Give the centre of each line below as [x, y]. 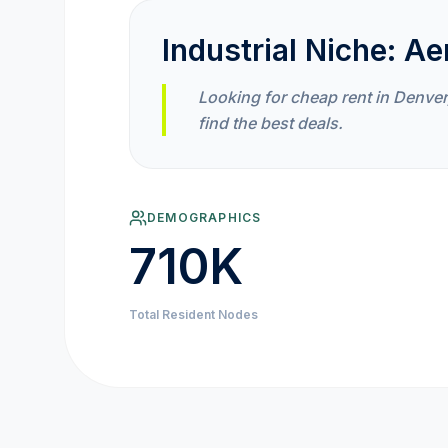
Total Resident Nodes [193, 314]
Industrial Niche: [283, 50]
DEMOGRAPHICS [204, 217]
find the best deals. [270, 123]
